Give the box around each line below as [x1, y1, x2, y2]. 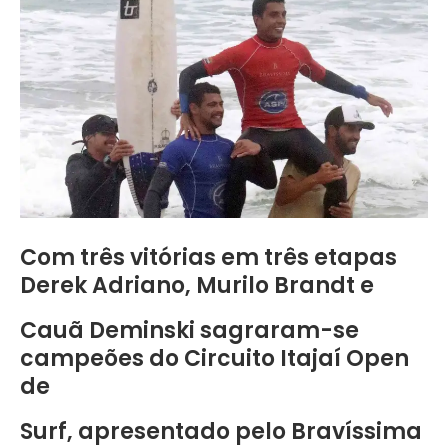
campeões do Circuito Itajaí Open [20, 343, 409, 375]
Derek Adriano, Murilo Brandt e [20, 270, 374, 302]
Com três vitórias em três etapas [20, 242, 397, 274]
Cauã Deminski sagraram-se [20, 315, 359, 347]
